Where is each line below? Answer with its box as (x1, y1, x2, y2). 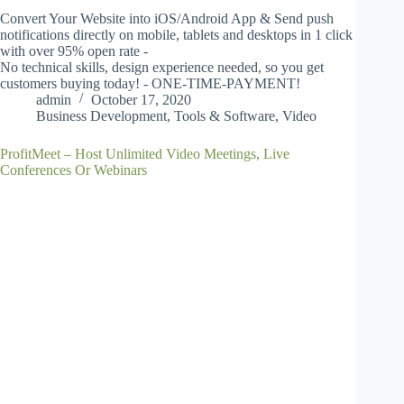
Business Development (36, 108, 167, 124)
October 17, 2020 (91, 92, 191, 108)
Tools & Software (174, 108, 275, 124)
